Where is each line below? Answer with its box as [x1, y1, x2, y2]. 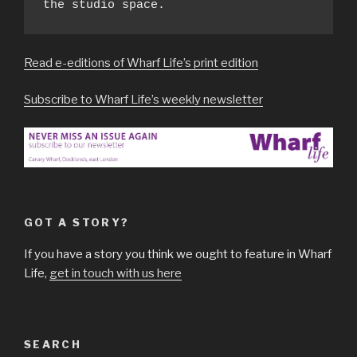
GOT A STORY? [24, 215, 130, 229]
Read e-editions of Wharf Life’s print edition [24, 55, 258, 70]
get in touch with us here [49, 266, 182, 280]
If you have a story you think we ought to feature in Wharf [24, 247, 331, 261]
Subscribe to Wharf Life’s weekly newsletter [24, 92, 263, 108]
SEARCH [24, 337, 82, 351]
